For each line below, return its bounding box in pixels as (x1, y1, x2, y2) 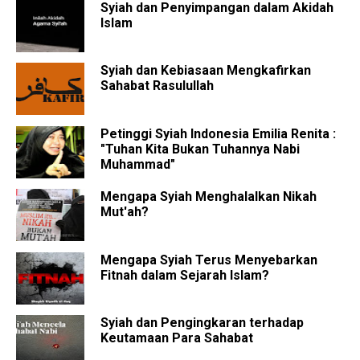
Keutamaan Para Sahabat (100, 329, 253, 346)
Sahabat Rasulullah (100, 78, 214, 94)
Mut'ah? (100, 204, 149, 220)
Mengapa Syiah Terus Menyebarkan (100, 252, 317, 268)
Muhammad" (100, 156, 175, 172)
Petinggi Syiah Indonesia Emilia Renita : (100, 125, 336, 141)
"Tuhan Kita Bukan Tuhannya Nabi (100, 141, 300, 157)
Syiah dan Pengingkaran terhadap (100, 314, 304, 330)
